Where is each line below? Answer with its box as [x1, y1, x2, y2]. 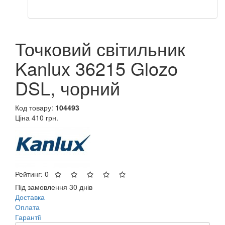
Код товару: [15, 102, 55, 113]
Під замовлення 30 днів [15, 181, 92, 192]
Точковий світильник [15, 35, 185, 61]
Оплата [15, 201, 40, 212]
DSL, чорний [15, 74, 120, 100]
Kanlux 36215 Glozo [15, 55, 178, 81]
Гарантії [15, 211, 41, 222]
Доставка [15, 191, 45, 202]
